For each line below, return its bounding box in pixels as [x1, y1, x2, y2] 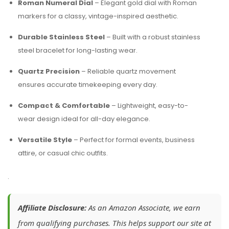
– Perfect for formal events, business [72, 135, 195, 145]
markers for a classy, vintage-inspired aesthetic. [18, 11, 178, 21]
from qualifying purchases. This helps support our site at [18, 218, 211, 228]
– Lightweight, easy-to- [110, 101, 188, 110]
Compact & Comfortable [18, 101, 110, 110]
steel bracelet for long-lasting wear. [18, 45, 138, 55]
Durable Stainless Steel [18, 32, 105, 42]
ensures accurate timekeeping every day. [18, 80, 157, 89]
